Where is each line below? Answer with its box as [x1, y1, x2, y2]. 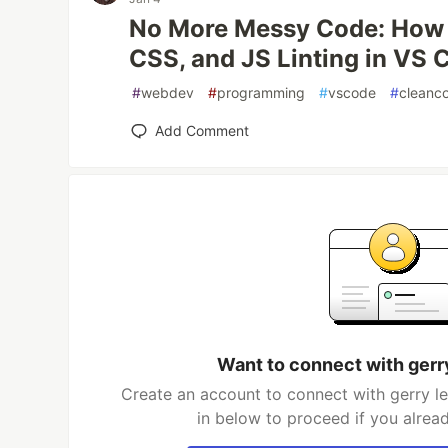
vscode [328, 84, 377, 101]
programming [217, 84, 306, 101]
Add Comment [155, 122, 250, 139]
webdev [141, 84, 195, 101]
